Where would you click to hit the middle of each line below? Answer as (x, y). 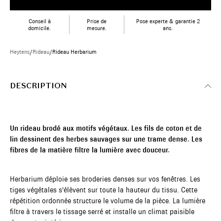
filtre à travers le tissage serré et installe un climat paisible (102, 212)
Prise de (97, 21)
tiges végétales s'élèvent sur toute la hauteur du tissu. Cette (104, 190)
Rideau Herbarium (74, 52)
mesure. (97, 28)
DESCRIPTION (38, 86)
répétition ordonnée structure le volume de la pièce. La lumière (108, 201)
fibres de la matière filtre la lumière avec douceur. (90, 150)
